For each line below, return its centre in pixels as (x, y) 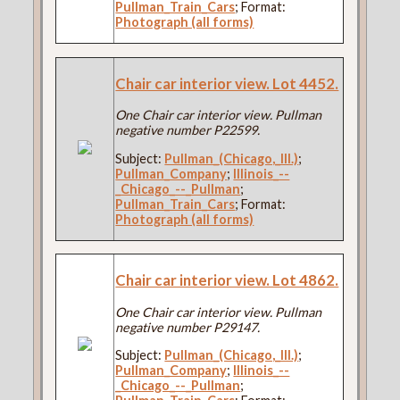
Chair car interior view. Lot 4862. (227, 280)
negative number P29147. (188, 327)
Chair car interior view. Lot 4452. (227, 83)
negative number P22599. (188, 130)
